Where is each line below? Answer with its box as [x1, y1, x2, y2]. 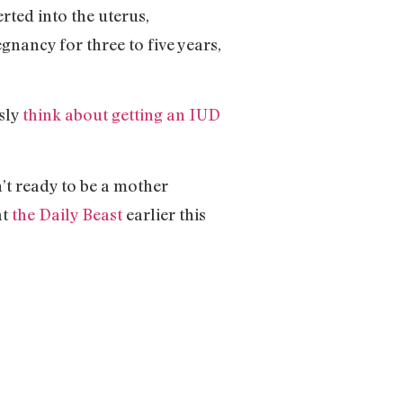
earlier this [126, 203, 206, 224]
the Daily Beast [12, 203, 126, 224]
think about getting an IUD [22, 104, 220, 125]
